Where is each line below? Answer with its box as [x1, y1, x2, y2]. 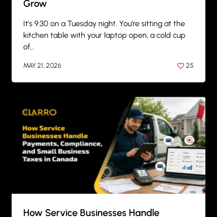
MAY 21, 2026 [23, 61, 62, 70]
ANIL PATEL [32, 77, 66, 86]
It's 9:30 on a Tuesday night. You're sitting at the [23, 19, 185, 29]
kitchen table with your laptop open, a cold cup [23, 31, 186, 40]
